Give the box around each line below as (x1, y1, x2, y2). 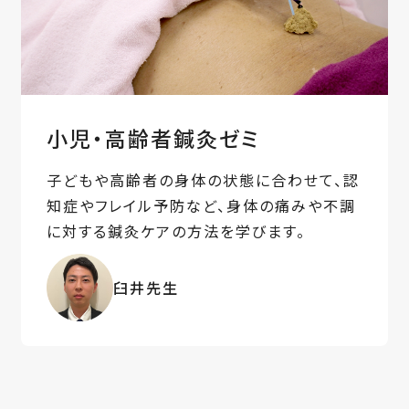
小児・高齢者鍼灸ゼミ (46, 122, 260, 154)
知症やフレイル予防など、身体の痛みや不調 (46, 194, 356, 216)
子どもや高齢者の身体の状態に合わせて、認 (46, 168, 360, 191)
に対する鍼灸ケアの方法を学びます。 (46, 219, 306, 242)
